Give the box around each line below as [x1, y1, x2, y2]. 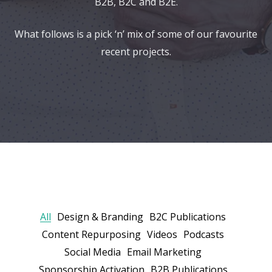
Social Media [64, 245, 121, 259]
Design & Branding [57, 210, 143, 224]
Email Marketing [127, 245, 202, 259]
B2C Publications [149, 210, 226, 224]
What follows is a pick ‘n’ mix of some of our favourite [15, 27, 257, 41]
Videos [147, 228, 177, 242]
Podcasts [183, 228, 224, 242]
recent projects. [101, 45, 171, 59]
